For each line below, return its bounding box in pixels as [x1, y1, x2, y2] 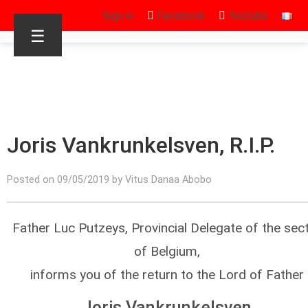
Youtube [225, 9, 268, 22]
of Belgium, [133, 243, 200, 259]
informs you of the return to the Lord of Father [30, 267, 304, 283]
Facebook [154, 9, 205, 22]
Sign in [102, 9, 133, 22]
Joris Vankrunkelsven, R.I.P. [7, 132, 275, 158]
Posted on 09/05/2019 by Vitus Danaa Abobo [7, 174, 212, 186]
